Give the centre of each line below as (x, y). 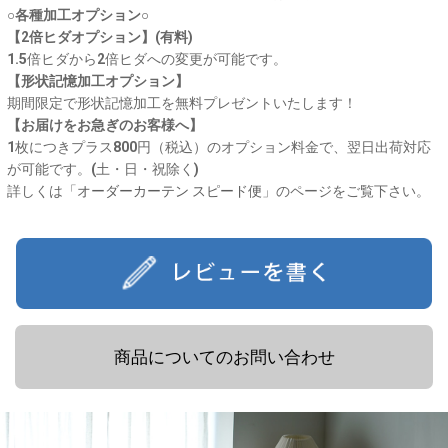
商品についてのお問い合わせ (224, 357)
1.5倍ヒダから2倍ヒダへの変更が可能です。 (147, 58)
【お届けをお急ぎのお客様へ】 (105, 124)
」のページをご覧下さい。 (346, 190)
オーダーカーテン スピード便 (169, 190)
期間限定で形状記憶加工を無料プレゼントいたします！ (182, 102)
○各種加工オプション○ (78, 14)
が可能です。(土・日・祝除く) (103, 168)
